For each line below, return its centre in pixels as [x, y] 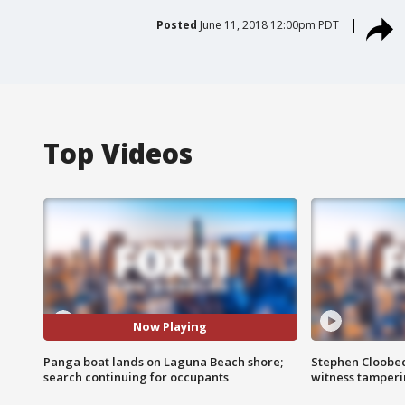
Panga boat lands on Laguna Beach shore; [163, 361]
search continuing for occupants [136, 377]
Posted [176, 24]
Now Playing [170, 327]
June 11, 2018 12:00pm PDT [269, 24]
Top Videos [118, 153]
